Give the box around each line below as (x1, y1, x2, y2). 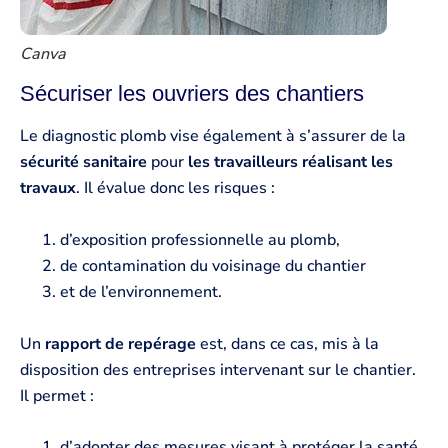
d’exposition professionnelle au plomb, (60, 229, 340, 252)
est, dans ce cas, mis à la (196, 332, 379, 355)
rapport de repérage (45, 332, 196, 355)
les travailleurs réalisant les (188, 151, 393, 174)
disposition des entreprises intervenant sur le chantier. (20, 358, 416, 381)
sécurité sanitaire (20, 151, 147, 174)
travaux (20, 177, 76, 200)
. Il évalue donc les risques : (76, 177, 275, 200)
